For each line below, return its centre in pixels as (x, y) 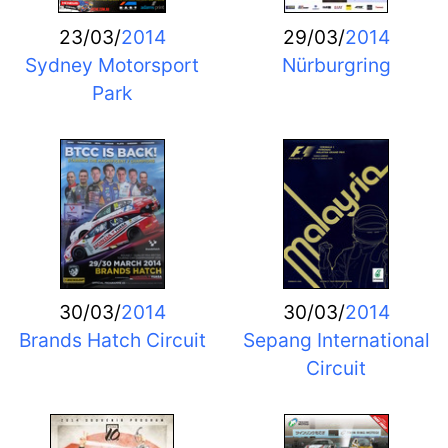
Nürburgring (336, 64)
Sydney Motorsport (112, 64)
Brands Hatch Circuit (112, 340)
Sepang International (336, 340)
